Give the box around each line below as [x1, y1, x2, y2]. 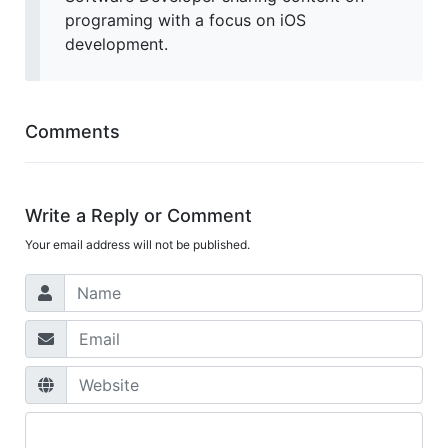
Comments [25, 121, 120, 143]
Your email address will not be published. [25, 237, 250, 253]
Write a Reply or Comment [25, 205, 252, 227]
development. [65, 34, 168, 55]
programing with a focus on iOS [65, 10, 306, 31]
